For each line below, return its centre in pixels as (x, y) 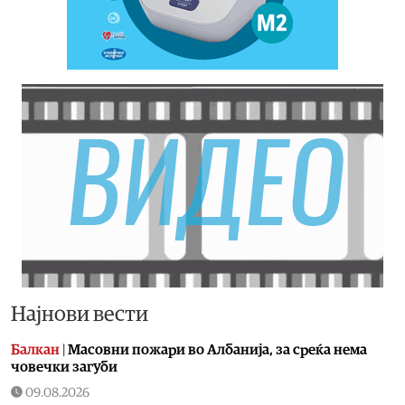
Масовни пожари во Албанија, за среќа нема (217, 349)
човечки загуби (64, 367)
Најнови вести (80, 314)
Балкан (35, 349)
